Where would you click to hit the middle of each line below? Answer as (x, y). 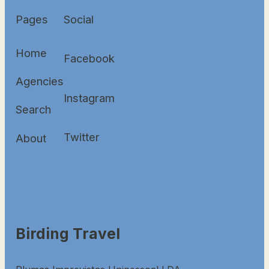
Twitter (82, 137)
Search (33, 110)
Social (79, 19)
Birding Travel (68, 233)
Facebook (89, 59)
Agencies (40, 81)
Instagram (89, 98)
